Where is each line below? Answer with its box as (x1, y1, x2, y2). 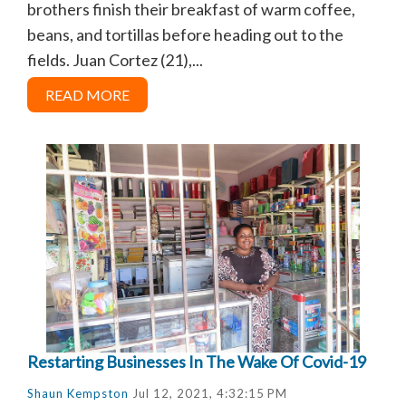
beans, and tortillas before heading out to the (27, 24, 343, 44)
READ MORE (45, 85, 130, 103)
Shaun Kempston (27, 385, 129, 401)
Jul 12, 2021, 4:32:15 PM (129, 385, 287, 401)
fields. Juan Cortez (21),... (27, 49, 203, 70)
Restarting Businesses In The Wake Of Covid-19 (27, 351, 366, 372)
